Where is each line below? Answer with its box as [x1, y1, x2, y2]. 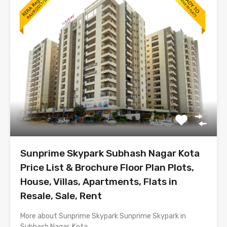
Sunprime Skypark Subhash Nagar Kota [20, 147, 200, 160]
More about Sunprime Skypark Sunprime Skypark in [20, 212, 186, 221]
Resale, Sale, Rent [20, 190, 102, 202]
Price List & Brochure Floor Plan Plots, [20, 162, 194, 174]
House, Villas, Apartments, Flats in [20, 176, 177, 188]
